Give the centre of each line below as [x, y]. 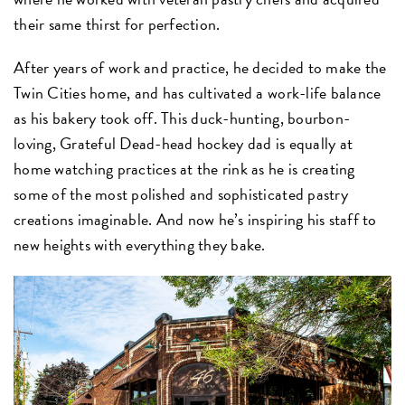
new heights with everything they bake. [140, 244]
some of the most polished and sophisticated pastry [181, 193]
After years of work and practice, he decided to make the [200, 67]
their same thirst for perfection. [117, 24]
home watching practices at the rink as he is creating [184, 168]
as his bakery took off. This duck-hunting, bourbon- [182, 118]
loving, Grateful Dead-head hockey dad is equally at [184, 143]
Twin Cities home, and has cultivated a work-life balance [198, 92]
